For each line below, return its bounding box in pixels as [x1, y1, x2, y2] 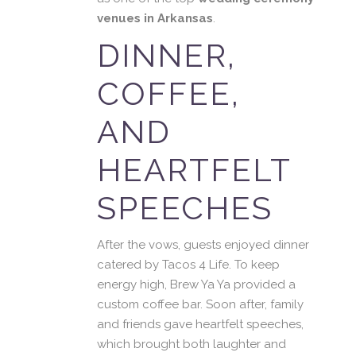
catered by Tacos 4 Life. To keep [97, 257, 280, 272]
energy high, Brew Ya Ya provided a [97, 277, 296, 292]
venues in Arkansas [97, 11, 213, 25]
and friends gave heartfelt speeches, [97, 317, 304, 331]
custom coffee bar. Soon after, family [97, 297, 304, 311]
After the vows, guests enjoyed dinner [97, 238, 309, 252]
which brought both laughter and [97, 337, 286, 351]
